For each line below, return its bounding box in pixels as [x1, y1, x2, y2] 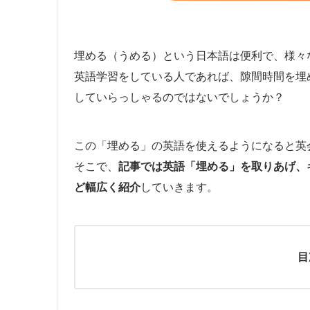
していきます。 [140, 179, 218, 194]
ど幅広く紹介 [74, 179, 140, 194]
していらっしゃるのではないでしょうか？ [74, 89, 284, 104]
